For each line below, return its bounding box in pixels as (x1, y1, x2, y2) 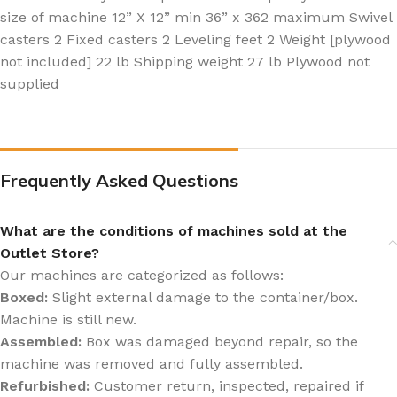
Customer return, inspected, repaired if (90, 377, 363, 394)
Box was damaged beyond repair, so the (82, 332, 358, 350)
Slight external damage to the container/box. (48, 288, 358, 306)
